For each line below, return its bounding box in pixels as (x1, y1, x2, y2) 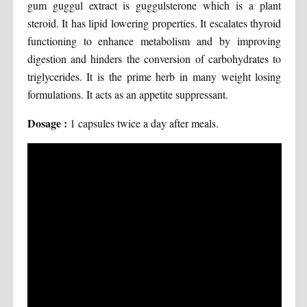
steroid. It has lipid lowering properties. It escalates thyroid (27, 15, 282, 30)
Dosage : (27, 114, 70, 131)
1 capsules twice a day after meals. (69, 115, 219, 130)
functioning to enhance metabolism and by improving (27, 33, 282, 48)
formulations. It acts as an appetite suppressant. (27, 86, 228, 101)
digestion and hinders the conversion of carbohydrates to (27, 51, 282, 66)
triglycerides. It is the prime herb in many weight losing (27, 69, 282, 84)
